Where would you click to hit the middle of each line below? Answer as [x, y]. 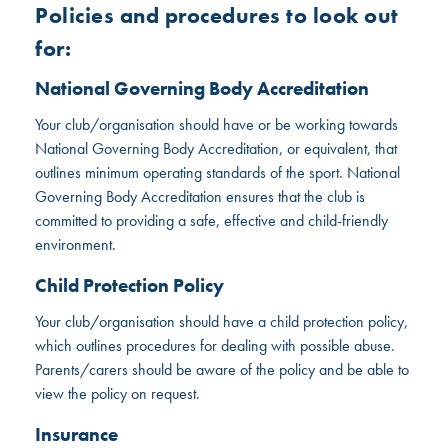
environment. [76, 244]
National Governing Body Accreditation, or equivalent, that [216, 148]
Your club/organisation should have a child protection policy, [222, 321]
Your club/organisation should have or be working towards [217, 124]
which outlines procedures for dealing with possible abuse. [215, 345]
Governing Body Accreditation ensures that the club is [200, 196]
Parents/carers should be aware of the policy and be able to [222, 369]
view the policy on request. [118, 393]
